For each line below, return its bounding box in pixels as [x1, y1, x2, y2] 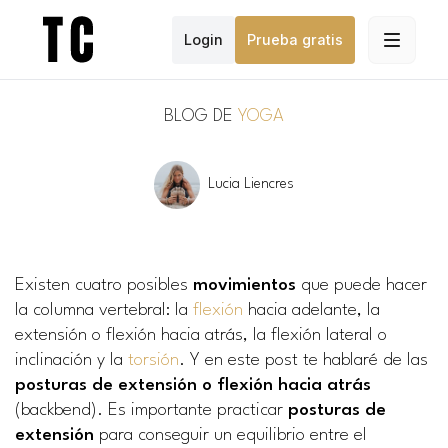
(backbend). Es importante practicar [15, 402, 288, 419]
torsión [128, 352, 179, 369]
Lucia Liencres [207, 177, 294, 192]
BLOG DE [164, 108, 238, 125]
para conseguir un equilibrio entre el [94, 427, 367, 444]
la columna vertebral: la [15, 302, 193, 319]
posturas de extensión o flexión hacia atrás [15, 377, 371, 394]
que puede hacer [296, 277, 427, 294]
